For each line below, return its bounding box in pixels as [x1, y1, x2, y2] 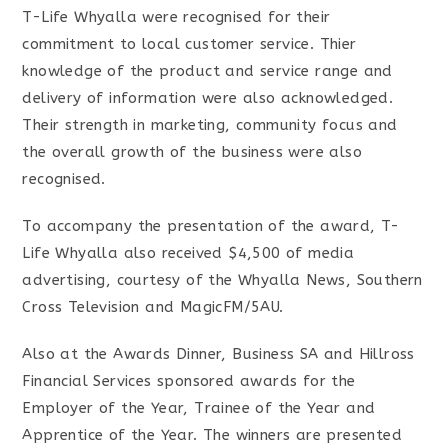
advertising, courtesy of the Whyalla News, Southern [22, 271, 423, 289]
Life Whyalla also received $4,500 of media [22, 244, 355, 262]
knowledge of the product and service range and [22, 62, 393, 80]
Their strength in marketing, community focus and [22, 116, 398, 134]
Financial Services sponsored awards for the [22, 372, 356, 390]
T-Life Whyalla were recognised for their [22, 8, 331, 26]
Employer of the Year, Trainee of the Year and [22, 399, 376, 417]
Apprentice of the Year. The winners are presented [22, 426, 403, 444]
